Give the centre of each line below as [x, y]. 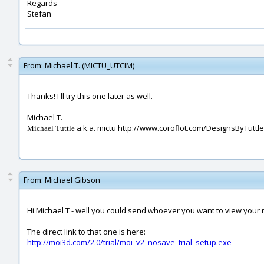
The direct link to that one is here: [86, 232]
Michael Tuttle [51, 128]
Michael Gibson [72, 180]
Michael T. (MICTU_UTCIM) [90, 65]
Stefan [39, 14]
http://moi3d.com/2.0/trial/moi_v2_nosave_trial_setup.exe [129, 242]
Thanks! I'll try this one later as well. [90, 96]
